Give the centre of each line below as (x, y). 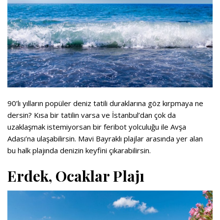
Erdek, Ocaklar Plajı (76, 176)
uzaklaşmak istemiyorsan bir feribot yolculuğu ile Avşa (97, 127)
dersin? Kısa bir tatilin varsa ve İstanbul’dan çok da (92, 115)
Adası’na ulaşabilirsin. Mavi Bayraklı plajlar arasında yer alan (105, 139)
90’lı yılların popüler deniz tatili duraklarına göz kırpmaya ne (105, 103)
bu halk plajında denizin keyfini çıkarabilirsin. (79, 151)
